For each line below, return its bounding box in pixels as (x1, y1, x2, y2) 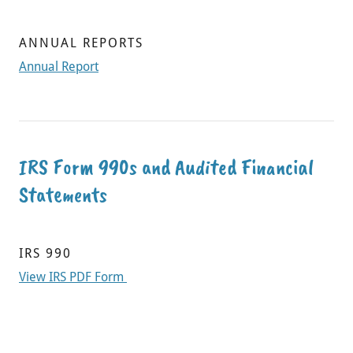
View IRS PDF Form (19, 269, 127, 284)
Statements (19, 180, 107, 208)
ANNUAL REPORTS (19, 35, 143, 50)
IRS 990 (19, 246, 72, 261)
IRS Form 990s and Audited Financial (19, 153, 314, 180)
